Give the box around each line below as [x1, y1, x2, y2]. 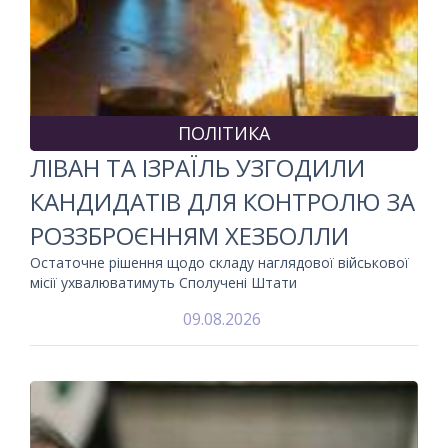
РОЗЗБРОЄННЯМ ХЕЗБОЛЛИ [30, 218, 349, 252]
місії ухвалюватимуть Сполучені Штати [30, 272, 297, 292]
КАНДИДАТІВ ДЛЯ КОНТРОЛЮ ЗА [30, 184, 415, 218]
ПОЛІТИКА [178, 120, 270, 145]
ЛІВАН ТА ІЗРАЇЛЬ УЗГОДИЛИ [30, 150, 365, 184]
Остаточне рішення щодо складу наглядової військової [30, 252, 409, 272]
